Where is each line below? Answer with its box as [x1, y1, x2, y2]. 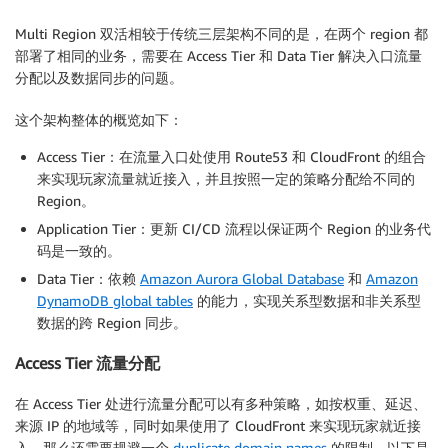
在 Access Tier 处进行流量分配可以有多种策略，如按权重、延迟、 [15, 394, 427, 412]
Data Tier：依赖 [37, 269, 140, 287]
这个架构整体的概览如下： [15, 110, 183, 128]
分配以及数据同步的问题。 [15, 68, 183, 86]
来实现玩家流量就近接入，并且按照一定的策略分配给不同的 [37, 169, 415, 187]
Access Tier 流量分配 [15, 353, 160, 374]
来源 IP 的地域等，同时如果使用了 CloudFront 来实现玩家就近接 [15, 416, 421, 434]
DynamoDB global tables [37, 291, 193, 309]
